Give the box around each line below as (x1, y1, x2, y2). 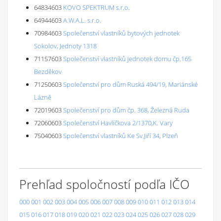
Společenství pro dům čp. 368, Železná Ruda (63, 106, 189, 114)
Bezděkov (34, 67, 62, 76)
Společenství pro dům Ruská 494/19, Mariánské (63, 80, 198, 89)
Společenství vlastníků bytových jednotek (63, 29, 180, 37)
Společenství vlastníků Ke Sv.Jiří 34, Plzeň (63, 131, 178, 140)
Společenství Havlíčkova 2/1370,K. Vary (63, 118, 173, 127)
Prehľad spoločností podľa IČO (19, 176, 189, 192)
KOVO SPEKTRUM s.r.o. (63, 3, 130, 12)
